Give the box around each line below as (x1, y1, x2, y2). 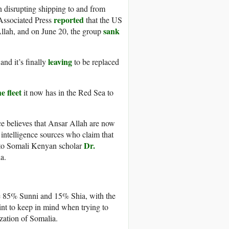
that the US (86, 14, 122, 26)
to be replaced (74, 56, 119, 67)
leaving (48, 56, 74, 68)
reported (54, 14, 86, 26)
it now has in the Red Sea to (24, 87, 113, 98)
